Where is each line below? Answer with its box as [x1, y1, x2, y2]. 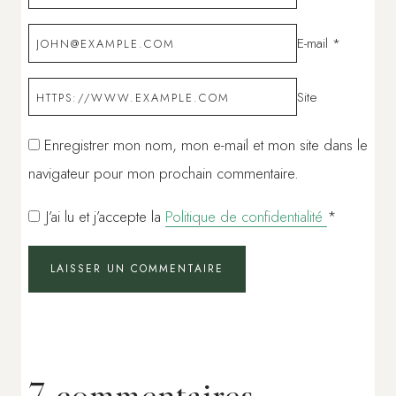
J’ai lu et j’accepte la [46, 206, 165, 228]
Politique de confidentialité [165, 206, 327, 228]
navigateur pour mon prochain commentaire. [28, 163, 299, 185]
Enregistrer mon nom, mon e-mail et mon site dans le [44, 134, 368, 156]
